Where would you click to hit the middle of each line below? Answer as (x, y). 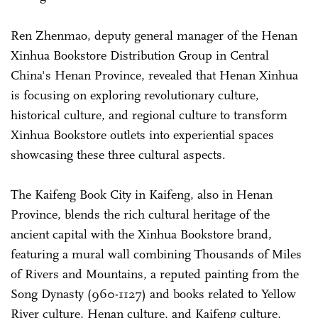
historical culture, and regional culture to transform (149, 115)
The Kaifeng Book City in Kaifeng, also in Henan (142, 194)
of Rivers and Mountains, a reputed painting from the (155, 274)
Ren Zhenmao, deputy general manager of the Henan (154, 35)
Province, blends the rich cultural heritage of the (140, 214)
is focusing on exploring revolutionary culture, (135, 95)
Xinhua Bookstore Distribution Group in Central (140, 55)
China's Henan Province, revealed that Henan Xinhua (154, 75)
